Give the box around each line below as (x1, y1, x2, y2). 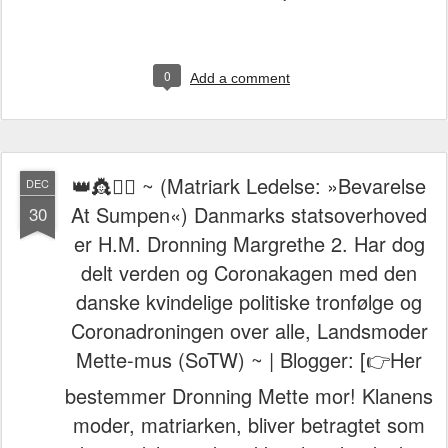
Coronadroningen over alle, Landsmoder (70, 316, 428, 345)
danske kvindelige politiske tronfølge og (76, 287, 422, 316)
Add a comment (190, 70, 290, 86)
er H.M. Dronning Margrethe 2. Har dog (73, 229, 425, 258)
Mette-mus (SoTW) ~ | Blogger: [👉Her (76, 345, 422, 374)
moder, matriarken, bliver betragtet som (73, 410, 425, 439)
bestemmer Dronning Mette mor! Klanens (65, 381, 433, 410)
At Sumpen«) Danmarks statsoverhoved (71, 200, 427, 229)
